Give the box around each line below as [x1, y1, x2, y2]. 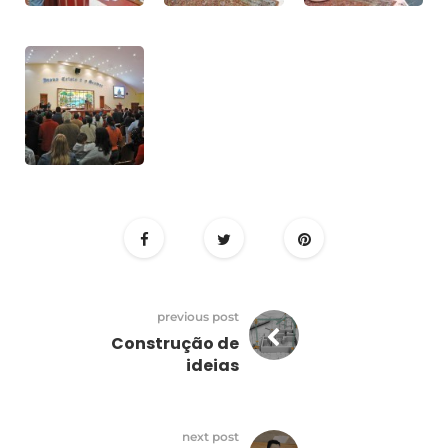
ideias [185, 354, 239, 378]
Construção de [110, 332, 239, 356]
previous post [156, 309, 239, 325]
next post [181, 429, 239, 445]
